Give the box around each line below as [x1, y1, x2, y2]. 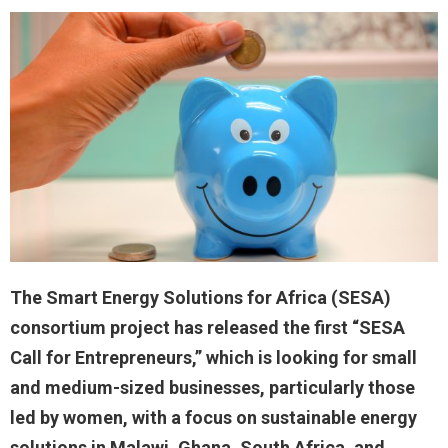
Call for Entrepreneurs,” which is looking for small [10, 346, 417, 368]
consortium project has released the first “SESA [10, 316, 405, 338]
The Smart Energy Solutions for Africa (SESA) [10, 286, 391, 308]
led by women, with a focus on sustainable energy [10, 406, 417, 428]
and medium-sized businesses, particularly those [10, 376, 415, 398]
